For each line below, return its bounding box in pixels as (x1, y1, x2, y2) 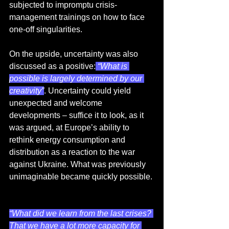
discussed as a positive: (9, 62, 96, 71)
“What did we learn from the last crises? (9, 209, 153, 218)
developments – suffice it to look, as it (9, 111, 146, 120)
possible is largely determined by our (9, 74, 144, 83)
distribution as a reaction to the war (9, 148, 137, 157)
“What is (96, 62, 129, 71)
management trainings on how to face (9, 13, 147, 22)
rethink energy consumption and (9, 135, 127, 145)
